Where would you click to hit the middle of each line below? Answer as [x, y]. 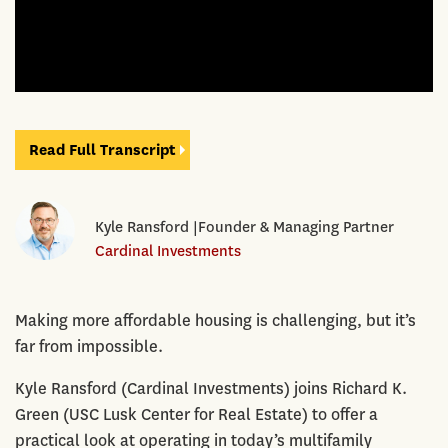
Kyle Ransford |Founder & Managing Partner [244, 226]
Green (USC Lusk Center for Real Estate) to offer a [196, 414]
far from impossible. [89, 346]
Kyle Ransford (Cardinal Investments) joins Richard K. [211, 388]
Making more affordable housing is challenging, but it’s [215, 320]
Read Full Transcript [102, 149]
